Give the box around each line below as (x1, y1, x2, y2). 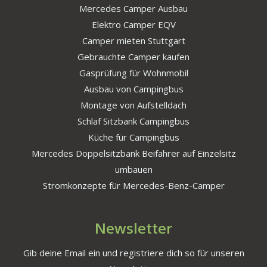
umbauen (114, 163, 153, 175)
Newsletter (95, 218, 172, 238)
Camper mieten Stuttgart (82, 34, 185, 46)
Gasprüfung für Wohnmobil (79, 66, 188, 79)
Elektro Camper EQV (91, 18, 176, 30)
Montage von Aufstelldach (80, 98, 187, 111)
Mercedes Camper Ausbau (79, 2, 188, 14)
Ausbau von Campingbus (83, 82, 184, 95)
